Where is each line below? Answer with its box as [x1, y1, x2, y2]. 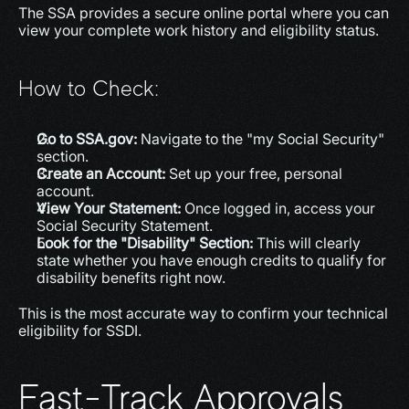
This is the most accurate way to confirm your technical [18, 304, 388, 322]
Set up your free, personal [165, 164, 342, 183]
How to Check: [18, 76, 159, 100]
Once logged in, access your [181, 199, 375, 217]
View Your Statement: [37, 199, 181, 217]
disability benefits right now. [37, 268, 225, 287]
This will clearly [253, 234, 361, 252]
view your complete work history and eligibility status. [18, 21, 379, 39]
